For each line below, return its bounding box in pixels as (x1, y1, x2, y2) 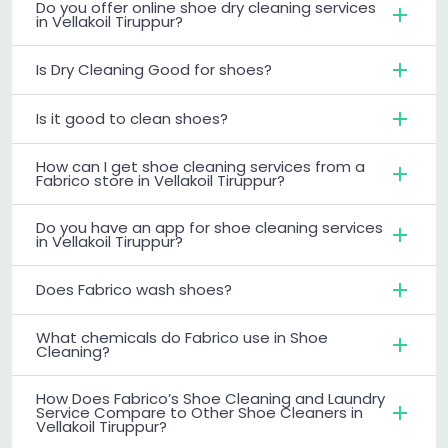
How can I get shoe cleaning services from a (36, 155, 365, 177)
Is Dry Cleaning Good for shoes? (36, 58, 272, 80)
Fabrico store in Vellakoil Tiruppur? (36, 169, 285, 191)
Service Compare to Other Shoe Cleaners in (36, 401, 363, 423)
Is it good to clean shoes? (36, 107, 228, 129)
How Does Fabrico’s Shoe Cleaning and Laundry (36, 387, 385, 409)
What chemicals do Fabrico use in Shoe (36, 326, 328, 348)
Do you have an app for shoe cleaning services (36, 216, 383, 238)
